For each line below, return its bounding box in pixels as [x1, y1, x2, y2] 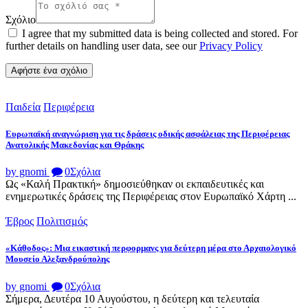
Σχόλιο [5, 13, 36, 25]
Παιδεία [5, 100, 41, 113]
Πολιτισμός [36, 215, 87, 228]
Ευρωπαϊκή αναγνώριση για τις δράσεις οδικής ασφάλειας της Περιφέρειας [5, 129, 289, 140]
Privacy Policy [199, 39, 263, 52]
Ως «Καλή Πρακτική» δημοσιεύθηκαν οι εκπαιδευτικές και [5, 178, 264, 190]
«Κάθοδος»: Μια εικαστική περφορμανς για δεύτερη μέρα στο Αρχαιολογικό [5, 243, 296, 254]
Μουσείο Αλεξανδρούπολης [5, 254, 109, 265]
